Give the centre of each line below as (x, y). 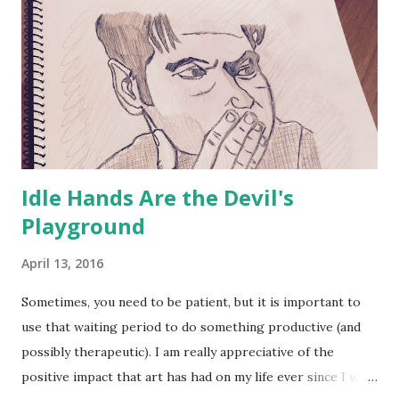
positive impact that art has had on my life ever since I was (196, 377)
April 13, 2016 (62, 264)
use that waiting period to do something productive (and (191, 327)
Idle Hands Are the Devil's (158, 198)
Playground (83, 226)
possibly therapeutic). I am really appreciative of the (178, 352)
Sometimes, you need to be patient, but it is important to (191, 302)
